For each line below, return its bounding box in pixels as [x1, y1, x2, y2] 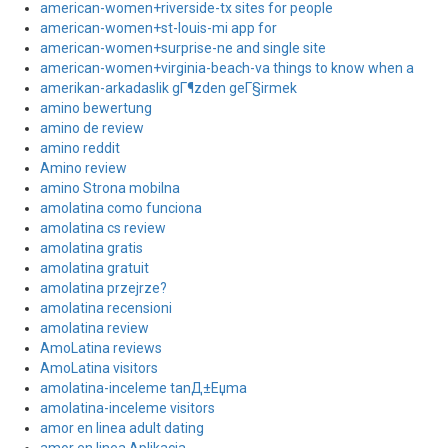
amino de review [40, 120, 144, 136]
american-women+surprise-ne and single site [40, 40, 326, 56]
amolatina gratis [40, 240, 143, 256]
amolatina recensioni [40, 300, 172, 316]
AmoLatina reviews [40, 340, 162, 356]
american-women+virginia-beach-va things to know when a [40, 60, 414, 76]
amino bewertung [40, 100, 152, 116]
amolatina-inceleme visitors [40, 400, 215, 416]
